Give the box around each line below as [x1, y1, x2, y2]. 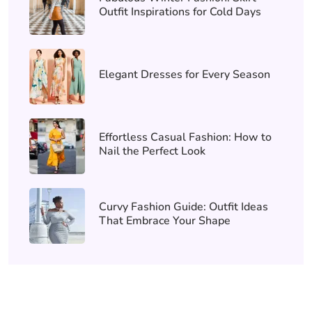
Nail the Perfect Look [99, 143, 205, 159]
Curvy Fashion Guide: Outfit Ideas [99, 198, 268, 214]
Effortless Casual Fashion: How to [99, 129, 272, 145]
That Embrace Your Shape [99, 212, 231, 228]
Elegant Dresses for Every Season [99, 66, 270, 82]
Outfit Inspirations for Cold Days [99, 3, 261, 19]
